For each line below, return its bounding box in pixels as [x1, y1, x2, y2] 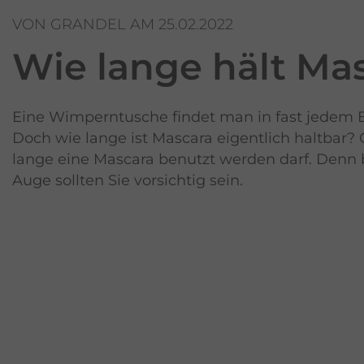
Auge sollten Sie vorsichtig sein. [12, 171, 243, 189]
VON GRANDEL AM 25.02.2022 [12, 15, 233, 33]
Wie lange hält [12, 45, 296, 89]
